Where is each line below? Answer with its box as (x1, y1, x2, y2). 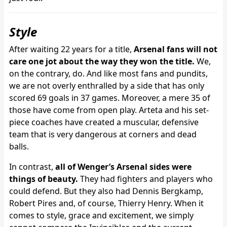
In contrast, (9, 161, 55, 172)
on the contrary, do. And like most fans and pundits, (9, 67, 208, 79)
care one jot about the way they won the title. (9, 55, 195, 67)
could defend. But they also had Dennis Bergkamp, (9, 185, 203, 197)
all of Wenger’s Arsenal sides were (55, 161, 192, 172)
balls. (9, 140, 29, 152)
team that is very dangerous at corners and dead (9, 128, 197, 140)
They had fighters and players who (78, 173, 213, 184)
